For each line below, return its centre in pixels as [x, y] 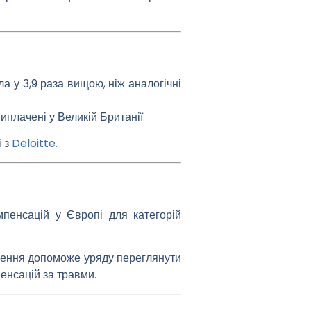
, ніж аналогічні [142, 84]
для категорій [142, 215]
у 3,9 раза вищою [58, 84]
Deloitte [34, 144]
